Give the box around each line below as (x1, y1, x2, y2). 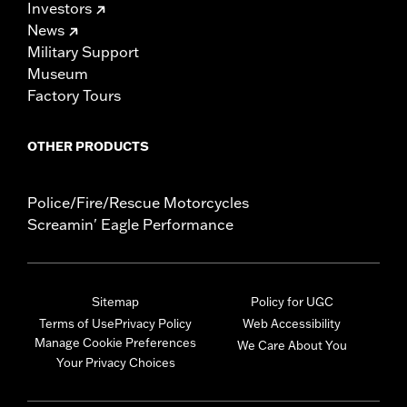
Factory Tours (27, 86, 121, 105)
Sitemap (92, 294, 139, 310)
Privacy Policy (114, 316, 192, 332)
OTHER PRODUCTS (27, 138, 149, 155)
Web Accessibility (243, 316, 341, 332)
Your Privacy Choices (55, 355, 175, 371)
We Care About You (236, 338, 347, 353)
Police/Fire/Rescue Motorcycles (27, 194, 249, 213)
